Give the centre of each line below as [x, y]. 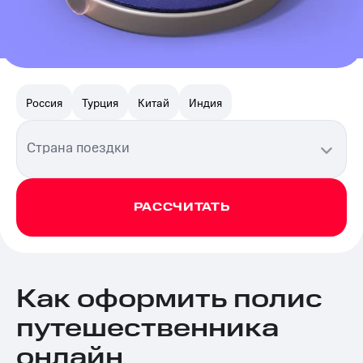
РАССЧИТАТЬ [181, 207]
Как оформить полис [169, 299]
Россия [44, 102]
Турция [100, 102]
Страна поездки [78, 147]
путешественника [147, 329]
